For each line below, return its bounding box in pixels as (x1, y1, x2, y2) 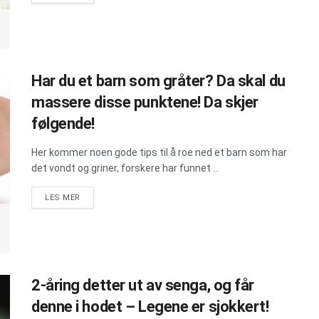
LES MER (45, 192, 80, 202)
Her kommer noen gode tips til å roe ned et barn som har (31, 146, 287, 158)
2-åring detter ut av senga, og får (31, 276, 255, 295)
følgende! (31, 114, 95, 132)
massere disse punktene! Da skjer (31, 93, 258, 111)
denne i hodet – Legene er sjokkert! (31, 298, 269, 316)
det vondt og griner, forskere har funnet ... (31, 162, 219, 174)
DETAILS (79, 192, 115, 202)
